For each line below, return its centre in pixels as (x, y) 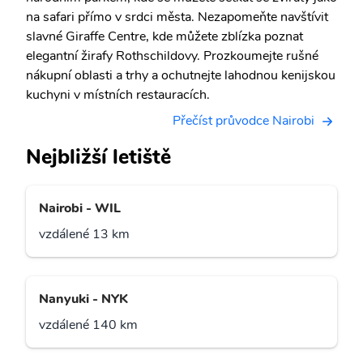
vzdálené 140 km (88, 325)
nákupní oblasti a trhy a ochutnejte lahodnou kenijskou (181, 75)
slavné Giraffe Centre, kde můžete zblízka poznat (164, 36)
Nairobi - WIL (80, 209)
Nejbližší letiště (98, 157)
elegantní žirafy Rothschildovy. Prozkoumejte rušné (172, 56)
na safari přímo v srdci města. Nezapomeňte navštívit (177, 17)
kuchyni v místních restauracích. (118, 95)
